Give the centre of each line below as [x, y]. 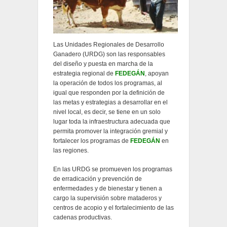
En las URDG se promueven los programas [112, 169]
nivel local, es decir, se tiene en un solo [107, 112]
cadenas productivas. [82, 218]
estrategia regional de [84, 74]
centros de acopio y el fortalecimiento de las [113, 208]
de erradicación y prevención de [97, 179]
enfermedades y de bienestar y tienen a [107, 189]
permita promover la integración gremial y [110, 131]
